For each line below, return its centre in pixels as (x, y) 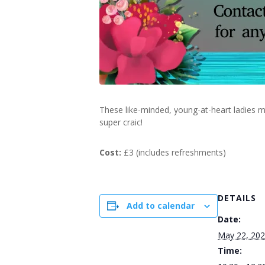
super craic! (121, 122)
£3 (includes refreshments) (174, 152)
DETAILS (237, 198)
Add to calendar (161, 206)
